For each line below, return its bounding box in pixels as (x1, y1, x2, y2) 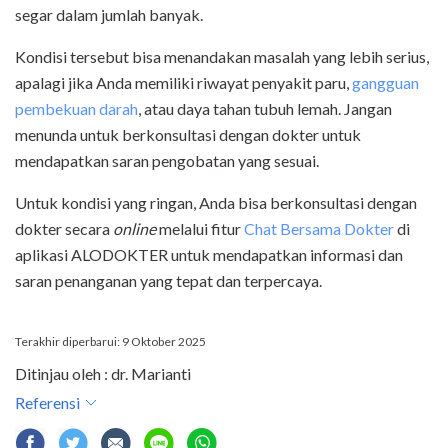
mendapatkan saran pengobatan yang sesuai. (15, 150, 319, 170)
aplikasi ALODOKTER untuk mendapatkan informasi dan (15, 244, 403, 264)
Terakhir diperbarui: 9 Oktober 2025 (15, 333, 206, 349)
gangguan (352, 72, 419, 92)
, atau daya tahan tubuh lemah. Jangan (138, 98, 392, 118)
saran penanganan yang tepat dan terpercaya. (15, 270, 322, 290)
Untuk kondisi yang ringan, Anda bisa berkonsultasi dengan (15, 192, 417, 212)
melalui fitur (156, 218, 244, 238)
